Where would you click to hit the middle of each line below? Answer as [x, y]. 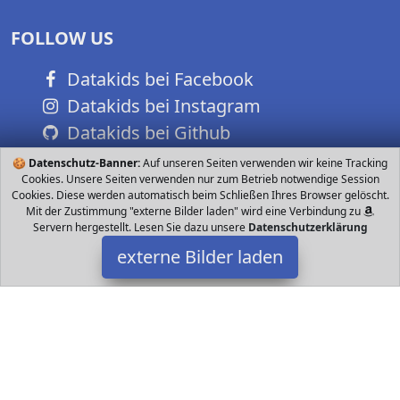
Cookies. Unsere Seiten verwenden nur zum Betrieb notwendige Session [200, 179]
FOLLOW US [62, 38]
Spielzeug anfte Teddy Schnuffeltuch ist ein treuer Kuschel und [200, 376]
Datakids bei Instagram [161, 106]
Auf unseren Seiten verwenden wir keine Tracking [264, 163]
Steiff [200, 346]
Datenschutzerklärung [308, 227]
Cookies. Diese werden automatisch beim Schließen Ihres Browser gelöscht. [200, 195]
